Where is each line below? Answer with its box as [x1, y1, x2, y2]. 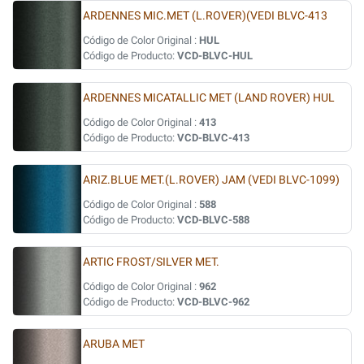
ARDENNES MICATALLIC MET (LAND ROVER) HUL [83, 91, 335, 105]
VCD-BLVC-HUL [177, 50, 253, 62]
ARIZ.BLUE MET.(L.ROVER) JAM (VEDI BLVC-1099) [83, 173, 340, 187]
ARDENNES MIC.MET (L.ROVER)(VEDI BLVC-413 [83, 9, 327, 23]
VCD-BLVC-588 [177, 214, 249, 226]
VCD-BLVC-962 [177, 296, 249, 308]
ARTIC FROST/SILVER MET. [83, 255, 219, 269]
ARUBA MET [83, 337, 145, 351]
